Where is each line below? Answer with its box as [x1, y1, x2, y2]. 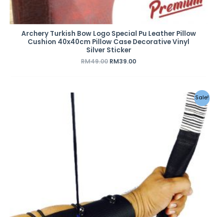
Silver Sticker [86, 45, 131, 55]
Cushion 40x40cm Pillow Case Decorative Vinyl [28, 37, 189, 46]
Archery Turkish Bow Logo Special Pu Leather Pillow [21, 29, 196, 38]
